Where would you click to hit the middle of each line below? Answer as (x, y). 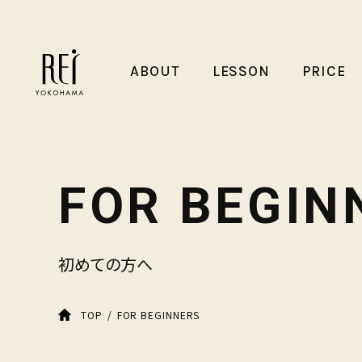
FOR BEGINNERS (158, 314)
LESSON (241, 71)
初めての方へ (105, 264)
